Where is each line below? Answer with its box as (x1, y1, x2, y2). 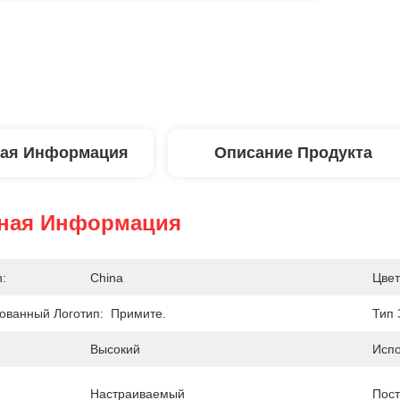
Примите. (111, 306, 166, 321)
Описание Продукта (213, 144, 372, 162)
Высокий (90, 342, 140, 356)
